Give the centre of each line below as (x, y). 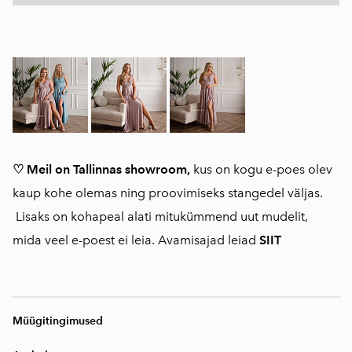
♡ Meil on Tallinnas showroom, (101, 169)
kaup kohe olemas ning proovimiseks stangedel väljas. (168, 193)
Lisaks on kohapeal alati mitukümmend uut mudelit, (160, 216)
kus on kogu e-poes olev (261, 169)
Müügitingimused (58, 321)
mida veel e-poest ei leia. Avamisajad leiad (136, 240)
